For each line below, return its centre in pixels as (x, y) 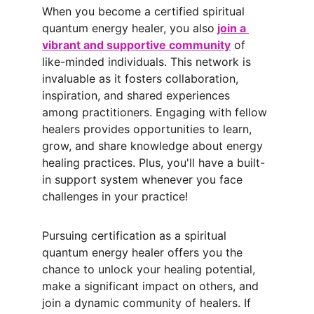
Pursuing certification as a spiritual (136, 235)
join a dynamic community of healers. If (148, 303)
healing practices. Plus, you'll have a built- (153, 163)
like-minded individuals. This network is (148, 62)
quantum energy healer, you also (128, 28)
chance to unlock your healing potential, (150, 269)
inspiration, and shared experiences (138, 95)
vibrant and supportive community (136, 45)
